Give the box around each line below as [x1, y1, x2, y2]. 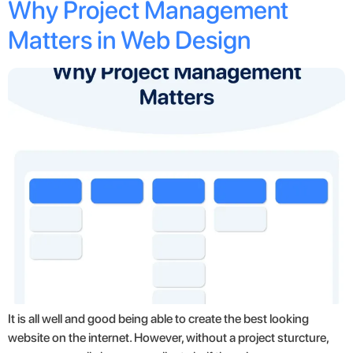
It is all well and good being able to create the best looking [8, 311, 309, 327]
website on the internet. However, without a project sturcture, [8, 330, 329, 346]
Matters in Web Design [8, 25, 251, 56]
